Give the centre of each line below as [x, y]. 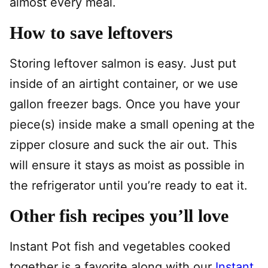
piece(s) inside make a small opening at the [132, 124]
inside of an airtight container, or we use [124, 84]
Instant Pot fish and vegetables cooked [120, 246]
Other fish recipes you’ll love [119, 216]
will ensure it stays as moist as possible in [127, 165]
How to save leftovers [91, 33]
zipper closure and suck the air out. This [123, 145]
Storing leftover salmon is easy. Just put [123, 63]
